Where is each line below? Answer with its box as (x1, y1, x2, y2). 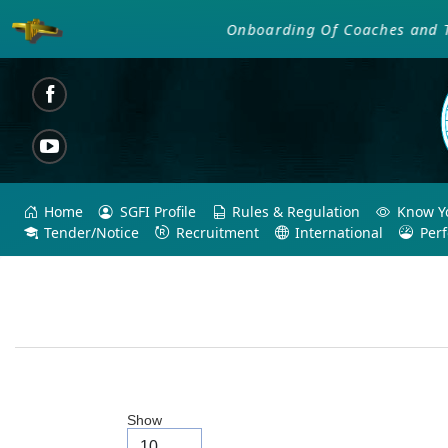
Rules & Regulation (232, 202, 361, 222)
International (295, 222, 384, 242)
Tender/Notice (44, 222, 140, 242)
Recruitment (175, 222, 259, 242)
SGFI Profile (119, 202, 196, 222)
